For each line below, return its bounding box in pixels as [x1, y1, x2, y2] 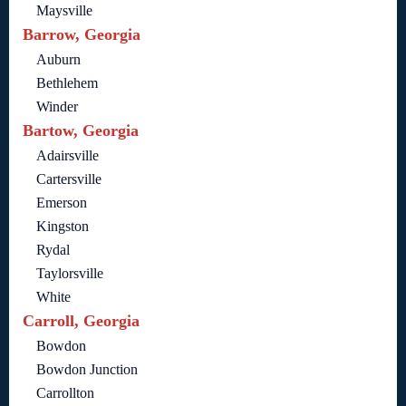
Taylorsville [36, 265, 103, 281]
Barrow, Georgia [23, 24, 140, 43]
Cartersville [36, 170, 101, 187]
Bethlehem [36, 74, 98, 91]
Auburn [36, 51, 81, 67]
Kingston [36, 217, 89, 234]
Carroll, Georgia [23, 311, 140, 330]
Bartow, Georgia [23, 121, 139, 140]
